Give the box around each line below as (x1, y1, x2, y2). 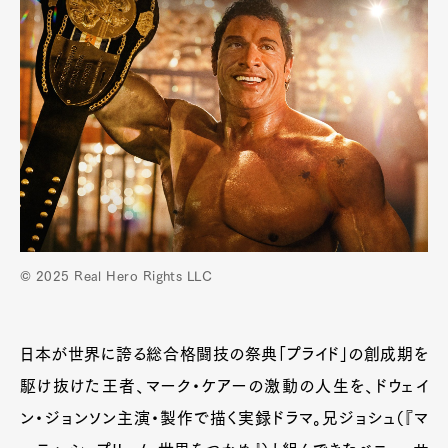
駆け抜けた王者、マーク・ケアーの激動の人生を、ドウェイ (20, 377, 428, 394)
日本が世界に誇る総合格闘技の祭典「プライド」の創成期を (20, 345, 428, 362)
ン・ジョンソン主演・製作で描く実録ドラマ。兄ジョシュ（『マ (20, 409, 428, 426)
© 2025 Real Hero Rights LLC (20, 269, 213, 283)
